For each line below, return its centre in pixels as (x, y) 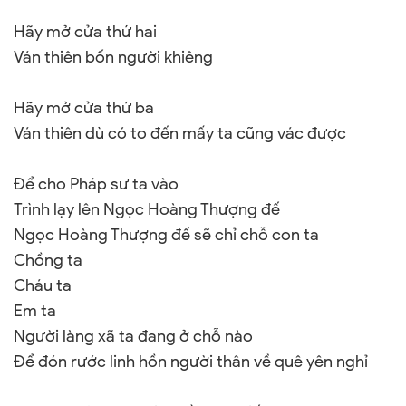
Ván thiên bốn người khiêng (113, 57)
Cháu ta (43, 285)
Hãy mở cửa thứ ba (84, 108)
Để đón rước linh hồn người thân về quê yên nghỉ (191, 362)
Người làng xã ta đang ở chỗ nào (133, 336)
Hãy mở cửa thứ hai (85, 32)
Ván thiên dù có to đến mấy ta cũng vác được (180, 133)
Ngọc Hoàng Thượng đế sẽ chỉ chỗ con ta (166, 235)
